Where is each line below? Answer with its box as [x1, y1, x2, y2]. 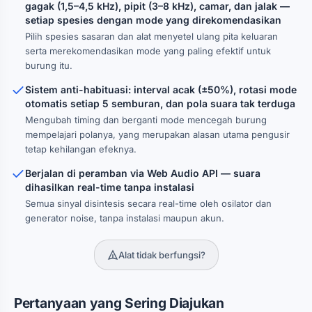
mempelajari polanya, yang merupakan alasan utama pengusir [25, 129, 290, 140]
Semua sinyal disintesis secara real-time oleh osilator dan [25, 198, 272, 209]
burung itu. [25, 60, 72, 71]
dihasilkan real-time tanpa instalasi [25, 181, 194, 193]
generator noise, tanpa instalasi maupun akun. [25, 212, 224, 224]
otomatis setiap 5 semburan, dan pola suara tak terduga [25, 97, 295, 109]
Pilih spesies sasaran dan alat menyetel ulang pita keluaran [25, 31, 278, 42]
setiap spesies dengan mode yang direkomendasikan [25, 14, 281, 26]
